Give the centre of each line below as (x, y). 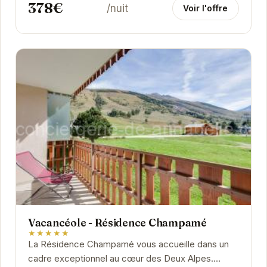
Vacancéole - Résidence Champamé (117, 222)
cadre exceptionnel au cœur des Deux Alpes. (120, 258)
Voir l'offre (206, 8)
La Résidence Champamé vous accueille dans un (128, 244)
